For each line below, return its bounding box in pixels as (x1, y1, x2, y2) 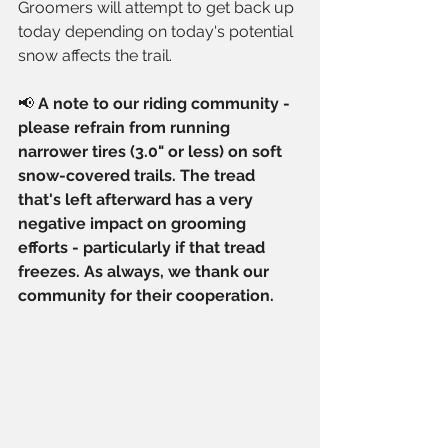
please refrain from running (18, 118, 234, 138)
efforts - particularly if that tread (18, 238, 269, 258)
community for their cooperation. (18, 286, 274, 306)
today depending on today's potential (18, 22, 297, 42)
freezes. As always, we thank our (18, 262, 273, 282)
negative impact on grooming (18, 214, 250, 234)
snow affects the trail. (18, 46, 172, 66)
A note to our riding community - (38, 94, 294, 114)
